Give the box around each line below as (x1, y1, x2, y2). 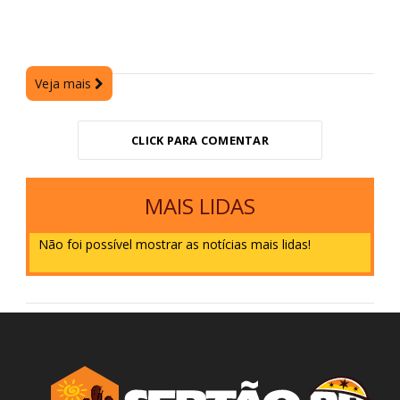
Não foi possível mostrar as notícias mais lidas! (37, 236, 311, 254)
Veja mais (34, 75, 95, 93)
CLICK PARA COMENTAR (131, 132, 269, 149)
